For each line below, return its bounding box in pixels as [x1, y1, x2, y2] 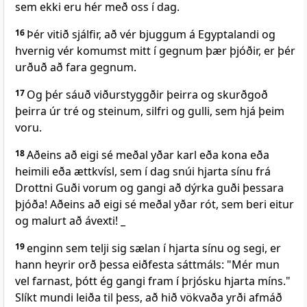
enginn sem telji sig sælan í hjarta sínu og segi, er [27, 241, 281, 256]
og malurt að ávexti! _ [15, 213, 125, 229]
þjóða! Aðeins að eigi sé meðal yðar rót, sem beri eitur [15, 197, 294, 212]
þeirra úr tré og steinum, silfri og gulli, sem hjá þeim [15, 103, 284, 119]
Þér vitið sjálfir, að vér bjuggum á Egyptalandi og [27, 27, 275, 42]
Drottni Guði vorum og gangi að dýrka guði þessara [15, 180, 284, 196]
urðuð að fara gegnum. [15, 60, 136, 75]
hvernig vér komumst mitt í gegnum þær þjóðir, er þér [15, 43, 295, 59]
